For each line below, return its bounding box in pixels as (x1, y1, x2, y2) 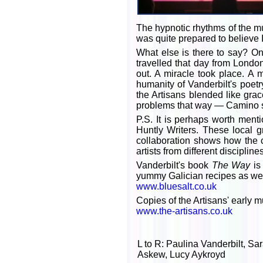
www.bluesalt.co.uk (136, 181, 217, 191)
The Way (211, 160, 251, 170)
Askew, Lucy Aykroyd (137, 249, 225, 259)
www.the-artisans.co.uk (136, 206, 232, 216)
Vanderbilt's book (136, 160, 212, 170)
